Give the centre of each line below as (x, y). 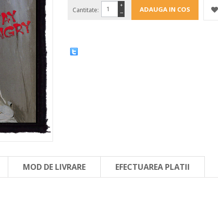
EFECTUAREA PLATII (153, 167)
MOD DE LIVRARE (54, 167)
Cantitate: (86, 10)
